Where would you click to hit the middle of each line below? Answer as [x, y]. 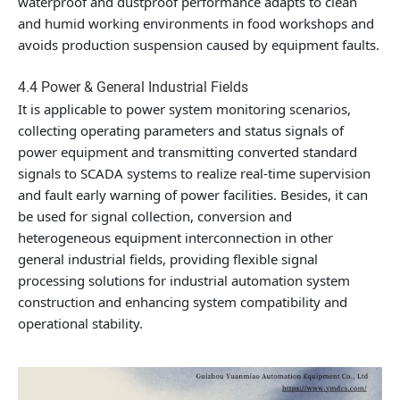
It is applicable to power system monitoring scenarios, [184, 109]
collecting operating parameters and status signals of [181, 130]
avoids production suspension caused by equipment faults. [199, 45]
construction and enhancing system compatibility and [183, 302]
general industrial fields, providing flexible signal [168, 259]
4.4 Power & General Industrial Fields [133, 87]
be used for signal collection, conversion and [155, 216]
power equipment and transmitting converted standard [187, 152]
